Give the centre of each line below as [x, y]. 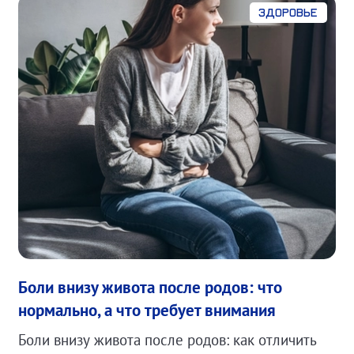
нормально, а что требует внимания [147, 310]
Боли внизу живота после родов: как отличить [168, 340]
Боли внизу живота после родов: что [151, 287]
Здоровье [288, 13]
